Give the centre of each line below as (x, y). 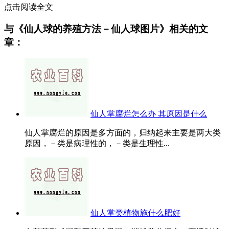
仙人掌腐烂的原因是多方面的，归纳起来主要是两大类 (123, 133)
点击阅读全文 (29, 7)
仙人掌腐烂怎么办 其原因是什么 (149, 114)
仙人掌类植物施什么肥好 (135, 213)
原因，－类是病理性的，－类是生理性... (97, 144)
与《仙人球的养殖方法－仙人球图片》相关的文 (106, 29)
